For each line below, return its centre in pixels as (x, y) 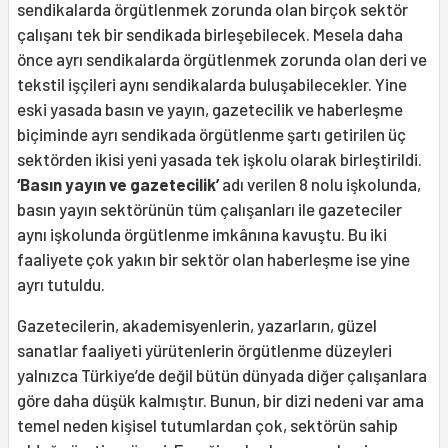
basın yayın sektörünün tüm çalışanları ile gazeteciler (209, 209)
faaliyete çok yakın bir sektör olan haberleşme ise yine (213, 259)
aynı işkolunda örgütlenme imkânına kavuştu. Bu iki (202, 234)
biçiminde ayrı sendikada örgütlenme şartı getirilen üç (211, 134)
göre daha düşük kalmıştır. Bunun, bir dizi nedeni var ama (220, 400)
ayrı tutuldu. (61, 284)
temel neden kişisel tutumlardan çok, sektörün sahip (207, 425)
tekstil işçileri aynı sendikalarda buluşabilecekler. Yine (212, 84)
